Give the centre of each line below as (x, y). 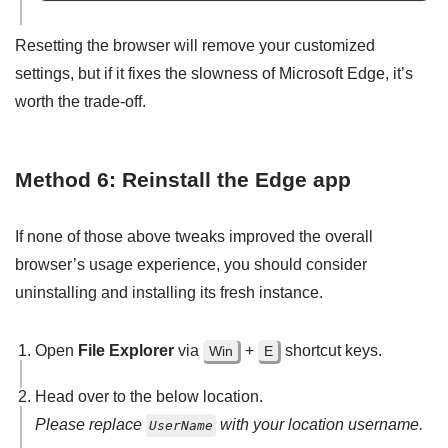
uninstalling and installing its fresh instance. (169, 293)
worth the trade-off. (80, 102)
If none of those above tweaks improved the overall (194, 237)
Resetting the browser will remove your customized (195, 46)
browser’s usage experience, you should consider (191, 265)
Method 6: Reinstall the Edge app (183, 180)
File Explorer (126, 351)
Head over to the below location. (149, 397)
